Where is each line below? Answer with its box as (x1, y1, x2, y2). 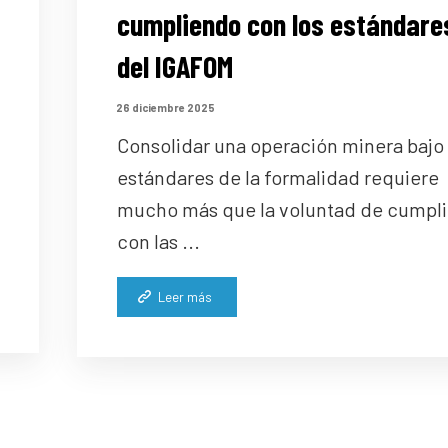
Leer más (157, 289, 212, 306)
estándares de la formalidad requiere (116, 165, 439, 190)
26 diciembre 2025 (115, 100, 215, 114)
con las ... (116, 229, 200, 254)
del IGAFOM (116, 48, 233, 85)
